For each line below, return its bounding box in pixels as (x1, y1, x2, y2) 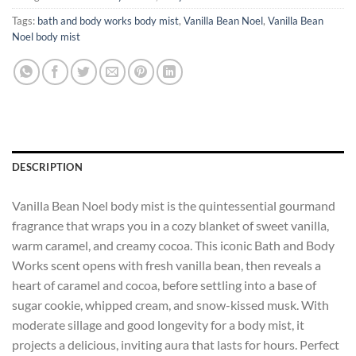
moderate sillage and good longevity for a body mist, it (12, 317, 304, 333)
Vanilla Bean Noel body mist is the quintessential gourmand (12, 198, 335, 214)
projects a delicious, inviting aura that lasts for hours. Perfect (12, 337, 339, 353)
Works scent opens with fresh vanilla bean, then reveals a (12, 257, 321, 273)
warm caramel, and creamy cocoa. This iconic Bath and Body (12, 238, 335, 253)
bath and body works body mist (37, 14, 179, 28)
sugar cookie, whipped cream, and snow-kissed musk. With (12, 297, 329, 313)
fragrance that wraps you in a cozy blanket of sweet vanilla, (12, 218, 329, 234)
